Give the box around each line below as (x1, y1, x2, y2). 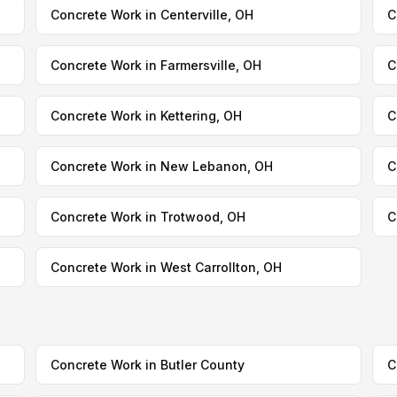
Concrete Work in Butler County (50, 357, 245, 372)
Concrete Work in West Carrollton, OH (50, 260, 282, 275)
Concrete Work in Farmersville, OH (50, 58, 261, 73)
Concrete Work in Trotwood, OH (50, 209, 245, 224)
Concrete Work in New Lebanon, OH (50, 159, 273, 174)
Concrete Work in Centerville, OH (50, 7, 253, 22)
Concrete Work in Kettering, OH (50, 108, 242, 123)
